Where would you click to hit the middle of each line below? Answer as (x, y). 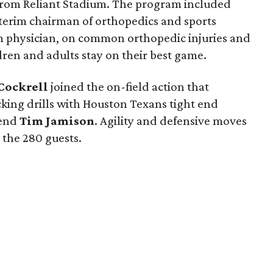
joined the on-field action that (129, 87)
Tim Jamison (57, 121)
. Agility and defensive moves (171, 121)
